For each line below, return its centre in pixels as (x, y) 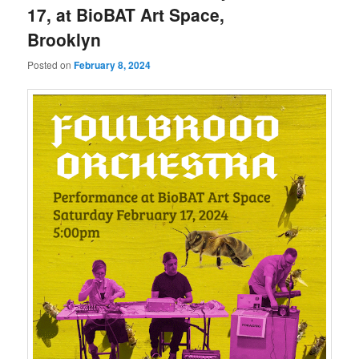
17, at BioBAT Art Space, (126, 15)
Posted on (51, 64)
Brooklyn (65, 40)
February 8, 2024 (113, 65)
